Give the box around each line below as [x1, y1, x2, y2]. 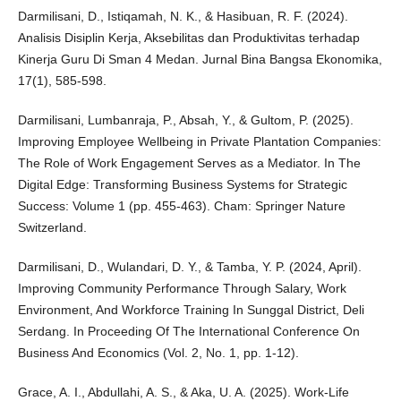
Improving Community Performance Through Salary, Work [17, 281, 346, 296]
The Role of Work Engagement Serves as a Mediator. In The [17, 156, 361, 171]
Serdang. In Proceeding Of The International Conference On [17, 324, 360, 339]
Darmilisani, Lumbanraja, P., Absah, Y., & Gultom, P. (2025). [17, 113, 354, 128]
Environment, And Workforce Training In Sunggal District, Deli [17, 303, 364, 318]
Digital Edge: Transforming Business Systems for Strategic [17, 177, 347, 192]
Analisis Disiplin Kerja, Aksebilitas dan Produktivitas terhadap [17, 30, 360, 46]
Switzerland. [17, 220, 87, 235]
